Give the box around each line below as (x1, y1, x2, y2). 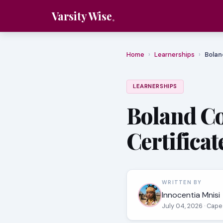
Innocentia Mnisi (162, 190, 220, 200)
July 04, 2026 (162, 202, 204, 210)
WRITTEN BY (162, 179, 202, 186)
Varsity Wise (52, 8, 112, 23)
